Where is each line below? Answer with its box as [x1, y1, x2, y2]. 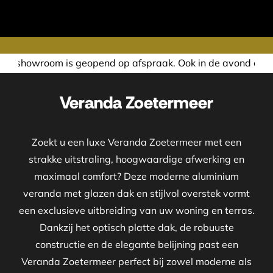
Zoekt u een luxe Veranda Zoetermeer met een [32, 136, 241, 149]
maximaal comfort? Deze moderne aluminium [34, 170, 239, 183]
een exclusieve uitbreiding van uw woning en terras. [18, 204, 255, 217]
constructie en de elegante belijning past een [35, 238, 238, 251]
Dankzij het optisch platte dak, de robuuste [39, 221, 234, 234]
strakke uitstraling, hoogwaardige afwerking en [29, 153, 244, 166]
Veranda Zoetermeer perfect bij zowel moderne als [21, 255, 252, 268]
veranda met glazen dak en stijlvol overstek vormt [23, 187, 250, 200]
